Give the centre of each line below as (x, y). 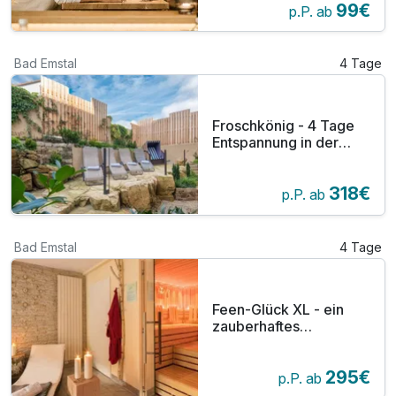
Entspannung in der (275, 143)
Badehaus (245, 376)
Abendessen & (261, 359)
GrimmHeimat (258, 160)
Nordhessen (253, 176)
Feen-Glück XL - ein (278, 309)
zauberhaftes (256, 326)
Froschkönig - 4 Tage (283, 126)
